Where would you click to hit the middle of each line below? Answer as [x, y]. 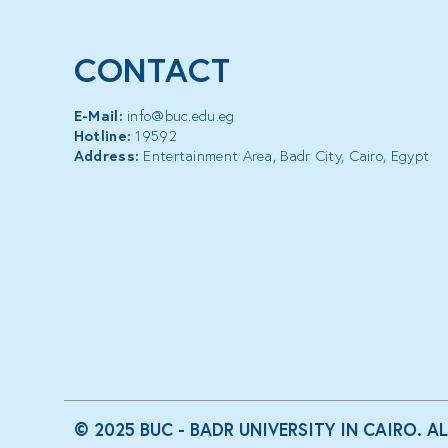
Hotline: [102, 136]
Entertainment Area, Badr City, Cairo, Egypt [284, 156]
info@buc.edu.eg [178, 116]
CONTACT [151, 69]
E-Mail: [98, 116]
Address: [106, 156]
